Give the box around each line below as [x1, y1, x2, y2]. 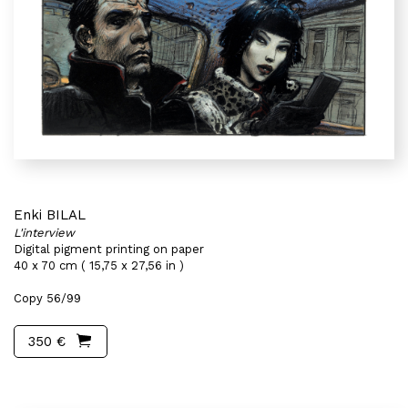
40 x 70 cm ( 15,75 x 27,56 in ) [14, 259, 184, 272]
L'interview [14, 226, 75, 240]
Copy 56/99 [14, 291, 81, 305]
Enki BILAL [14, 207, 86, 223]
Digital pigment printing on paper [14, 242, 204, 256]
